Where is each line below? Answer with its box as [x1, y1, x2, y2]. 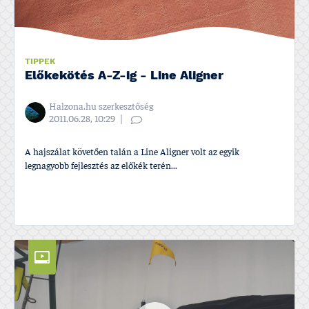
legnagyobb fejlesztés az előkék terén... [25, 161, 177, 171]
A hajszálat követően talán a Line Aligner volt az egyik [25, 147, 239, 157]
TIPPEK [25, 56, 55, 67]
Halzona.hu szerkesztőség [49, 101, 153, 112]
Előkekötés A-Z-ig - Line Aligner [25, 68, 223, 84]
